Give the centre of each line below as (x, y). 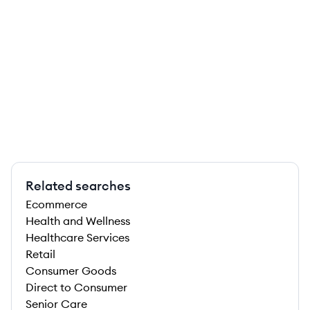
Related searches (78, 186)
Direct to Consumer (76, 287)
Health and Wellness (78, 221)
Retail (40, 254)
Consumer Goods (71, 271)
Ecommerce (56, 204)
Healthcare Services (77, 237)
